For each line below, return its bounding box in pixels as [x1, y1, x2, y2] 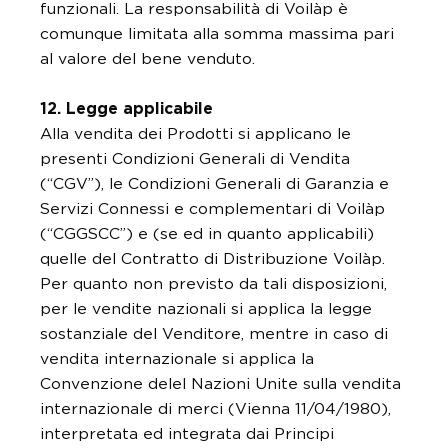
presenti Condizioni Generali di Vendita [40, 151, 350, 167]
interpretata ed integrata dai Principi [40, 426, 334, 442]
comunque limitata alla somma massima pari [40, 26, 394, 42]
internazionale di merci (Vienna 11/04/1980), [40, 401, 391, 417]
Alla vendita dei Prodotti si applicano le [40, 126, 351, 142]
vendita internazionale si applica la [40, 351, 314, 367]
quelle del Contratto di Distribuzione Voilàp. [40, 251, 385, 267]
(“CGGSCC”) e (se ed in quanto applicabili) [40, 226, 374, 242]
